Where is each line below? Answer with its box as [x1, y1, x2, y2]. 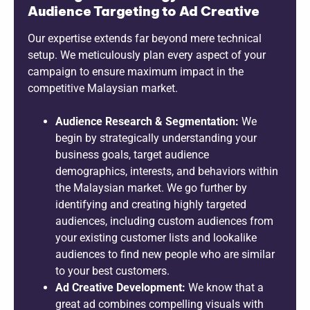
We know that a [185, 280, 264, 294]
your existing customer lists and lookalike [55, 230, 257, 244]
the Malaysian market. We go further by [55, 181, 247, 194]
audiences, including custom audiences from [55, 214, 273, 228]
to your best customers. [55, 264, 170, 277]
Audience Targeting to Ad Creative [28, 2, 259, 19]
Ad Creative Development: [55, 280, 185, 294]
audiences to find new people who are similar [55, 247, 275, 261]
